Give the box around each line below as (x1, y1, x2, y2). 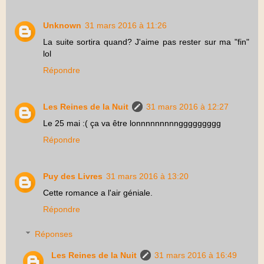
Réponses (35, 229, 73, 239)
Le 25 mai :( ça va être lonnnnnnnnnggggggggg (43, 118, 221, 128)
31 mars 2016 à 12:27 (146, 102, 229, 112)
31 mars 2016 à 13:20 (106, 171, 189, 181)
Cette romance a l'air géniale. (43, 188, 153, 198)
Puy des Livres (43, 171, 103, 181)
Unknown (43, 21, 81, 31)
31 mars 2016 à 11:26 (85, 21, 167, 31)
